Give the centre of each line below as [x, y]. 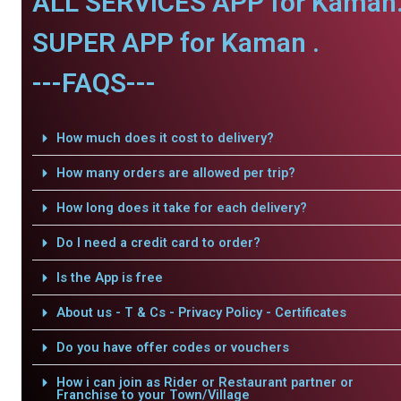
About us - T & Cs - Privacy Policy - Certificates [201, 312]
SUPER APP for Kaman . [176, 43]
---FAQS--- [94, 83]
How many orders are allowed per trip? [175, 173]
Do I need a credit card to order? [158, 243]
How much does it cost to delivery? [165, 138]
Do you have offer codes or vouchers [172, 347]
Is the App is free [109, 277]
